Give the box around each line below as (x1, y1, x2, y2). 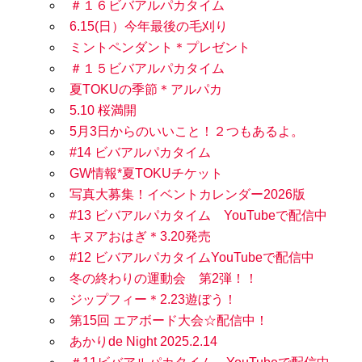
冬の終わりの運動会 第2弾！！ (69, 271, 258, 286)
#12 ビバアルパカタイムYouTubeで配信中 (69, 250, 314, 265)
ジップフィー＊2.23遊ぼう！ (69, 293, 237, 307)
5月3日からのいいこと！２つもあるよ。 (69, 124, 304, 139)
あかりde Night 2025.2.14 (69, 335, 217, 349)
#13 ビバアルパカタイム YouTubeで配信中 (69, 208, 327, 223)
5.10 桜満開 (69, 103, 137, 118)
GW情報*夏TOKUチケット (69, 166, 223, 181)
